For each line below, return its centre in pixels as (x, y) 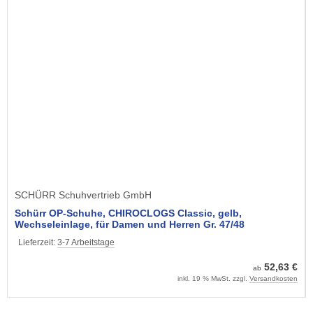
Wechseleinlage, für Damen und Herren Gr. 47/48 (130, 224)
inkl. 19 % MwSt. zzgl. (213, 278)
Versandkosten (274, 278)
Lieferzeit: (38, 242)
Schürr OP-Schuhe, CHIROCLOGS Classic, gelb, (128, 213)
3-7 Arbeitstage (86, 242)
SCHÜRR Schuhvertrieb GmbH (83, 195)
